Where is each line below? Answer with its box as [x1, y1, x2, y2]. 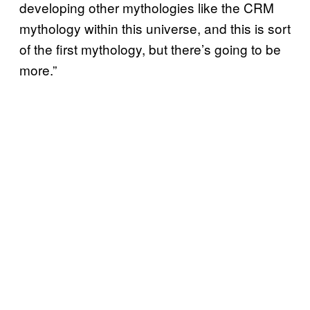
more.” [19, 60, 57, 79]
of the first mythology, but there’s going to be [19, 39, 281, 58]
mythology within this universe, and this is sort [19, 18, 291, 37]
